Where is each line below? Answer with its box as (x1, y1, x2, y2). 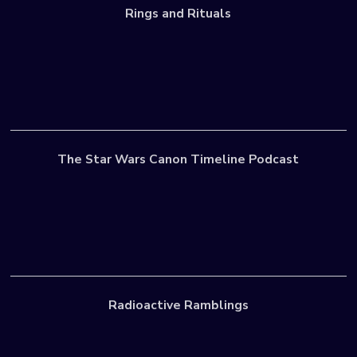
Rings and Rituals (125, 5, 232, 23)
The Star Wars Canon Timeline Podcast (57, 151, 300, 169)
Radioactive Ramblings (108, 296, 249, 315)
